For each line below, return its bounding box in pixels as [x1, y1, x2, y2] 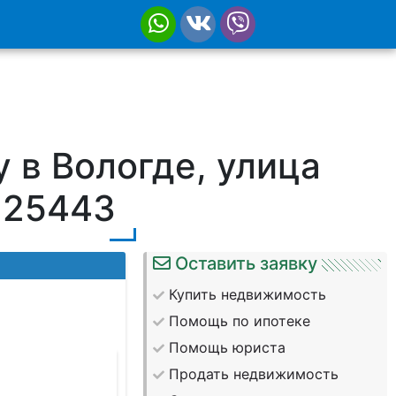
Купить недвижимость [169, 286, 327, 303]
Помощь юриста [169, 339, 286, 356]
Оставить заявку [175, 253, 318, 274]
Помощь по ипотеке [169, 312, 311, 330]
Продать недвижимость [169, 365, 339, 383]
